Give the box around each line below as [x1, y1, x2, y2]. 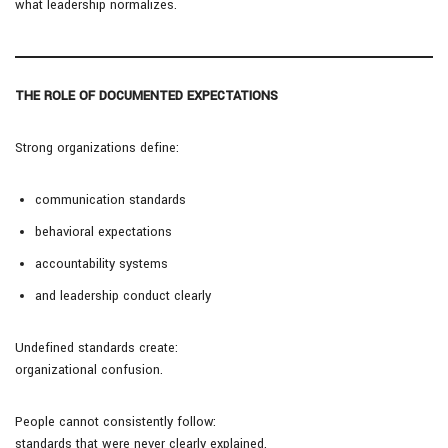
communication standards [35, 191, 186, 210]
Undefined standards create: [15, 339, 178, 358]
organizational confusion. [15, 361, 163, 380]
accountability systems [35, 255, 168, 274]
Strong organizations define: [15, 139, 179, 158]
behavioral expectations [35, 223, 172, 242]
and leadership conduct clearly [35, 287, 211, 306]
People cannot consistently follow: [15, 413, 216, 432]
